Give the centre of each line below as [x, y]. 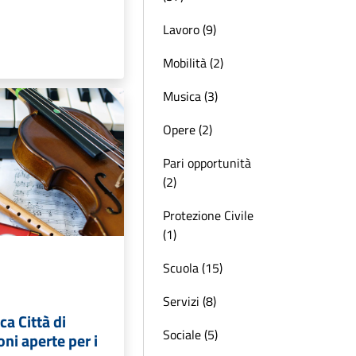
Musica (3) [190, 96]
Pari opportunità [207, 163]
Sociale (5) [190, 335]
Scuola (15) [193, 268]
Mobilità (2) [193, 63]
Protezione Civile [208, 215]
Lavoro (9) [190, 29]
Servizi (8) [190, 301]
